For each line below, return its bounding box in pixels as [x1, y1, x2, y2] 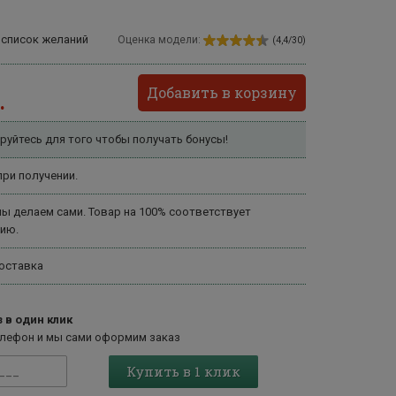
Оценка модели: [118, 34, 201, 46]
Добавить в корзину [147, 83, 297, 102]
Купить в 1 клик [126, 362, 240, 380]
